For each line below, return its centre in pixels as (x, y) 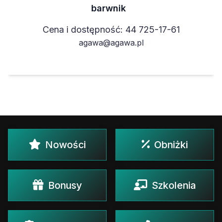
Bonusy (65, 185)
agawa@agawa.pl (111, 42)
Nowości (65, 144)
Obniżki (171, 144)
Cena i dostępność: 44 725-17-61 (111, 29)
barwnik (109, 8)
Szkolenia (174, 185)
